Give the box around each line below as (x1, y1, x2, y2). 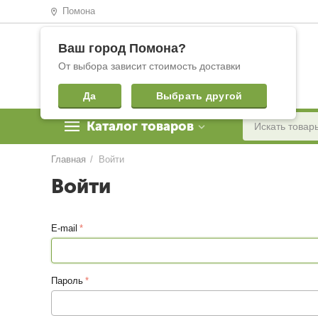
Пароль (51, 275, 84, 286)
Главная (51, 154, 87, 165)
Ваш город (58, 41, 130, 56)
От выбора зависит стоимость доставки (58, 60, 241, 72)
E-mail (51, 223, 78, 234)
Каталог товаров (87, 119, 194, 134)
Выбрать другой (155, 90, 243, 102)
